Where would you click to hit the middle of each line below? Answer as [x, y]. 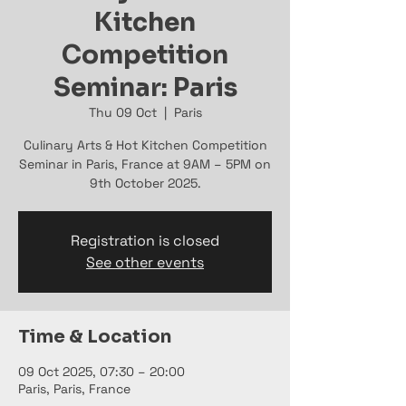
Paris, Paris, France [74, 389]
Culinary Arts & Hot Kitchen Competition [145, 145]
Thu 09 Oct [122, 112]
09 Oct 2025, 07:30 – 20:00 [101, 372]
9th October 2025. [145, 183]
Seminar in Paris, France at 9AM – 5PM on [145, 164]
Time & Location [95, 337]
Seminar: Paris [145, 87]
